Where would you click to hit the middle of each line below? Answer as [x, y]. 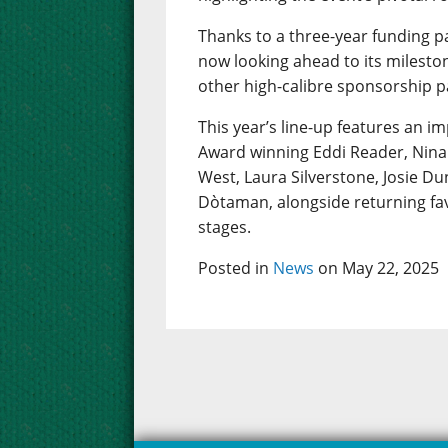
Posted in [236, 268]
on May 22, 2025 [377, 268]
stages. [225, 227]
